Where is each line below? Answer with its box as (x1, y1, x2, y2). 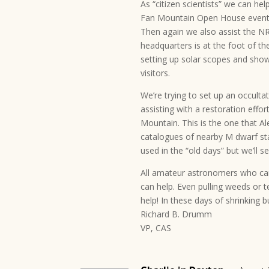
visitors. (141, 67, 171, 79)
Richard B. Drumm (141, 208, 213, 220)
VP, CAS (141, 222, 172, 234)
